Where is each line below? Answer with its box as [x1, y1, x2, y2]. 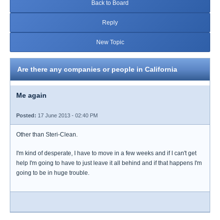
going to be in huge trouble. [16, 169, 89, 176]
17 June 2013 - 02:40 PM [36, 112, 98, 118]
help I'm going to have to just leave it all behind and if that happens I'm [16, 160, 202, 166]
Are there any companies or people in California [17, 65, 177, 73]
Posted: [16, 112, 36, 118]
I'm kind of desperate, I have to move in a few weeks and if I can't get [16, 150, 196, 157]
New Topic [96, 39, 124, 46]
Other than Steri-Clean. [16, 131, 78, 138]
